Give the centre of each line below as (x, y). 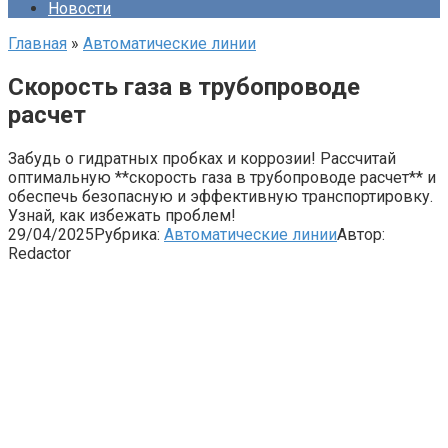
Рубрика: (127, 234)
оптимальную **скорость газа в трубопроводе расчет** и (222, 177)
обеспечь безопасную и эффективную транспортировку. (220, 196)
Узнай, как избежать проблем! (122, 215)
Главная (37, 43)
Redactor (39, 253)
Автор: (361, 234)
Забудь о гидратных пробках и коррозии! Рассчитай (202, 158)
